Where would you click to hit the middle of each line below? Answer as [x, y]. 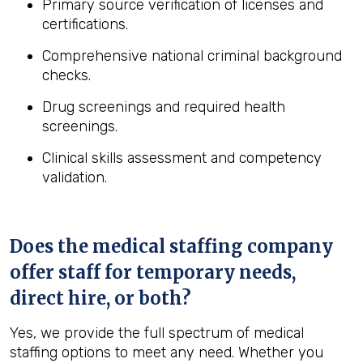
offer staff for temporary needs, [153, 272]
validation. [75, 177]
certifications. [85, 24]
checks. [66, 75]
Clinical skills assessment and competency [182, 158]
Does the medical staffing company [171, 246]
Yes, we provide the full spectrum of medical [157, 333]
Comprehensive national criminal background [192, 56]
